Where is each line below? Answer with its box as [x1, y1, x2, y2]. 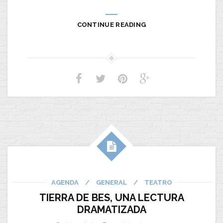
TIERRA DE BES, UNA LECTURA [39, 192, 184, 204]
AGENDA [51, 179, 79, 186]
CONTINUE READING [77, 21, 146, 28]
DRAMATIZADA [77, 204, 146, 216]
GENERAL [96, 179, 127, 186]
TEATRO [144, 179, 172, 186]
